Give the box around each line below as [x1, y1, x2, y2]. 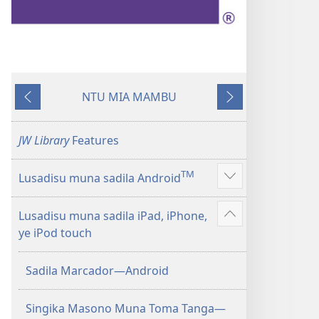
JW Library [19, 132, 72, 148]
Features [72, 132, 119, 148]
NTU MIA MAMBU [81, 89, 177, 105]
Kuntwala [219, 97, 270, 113]
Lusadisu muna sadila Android [19, 170, 181, 186]
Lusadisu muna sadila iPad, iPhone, [19, 208, 207, 224]
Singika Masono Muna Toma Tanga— [26, 300, 226, 316]
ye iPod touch [19, 225, 92, 241]
